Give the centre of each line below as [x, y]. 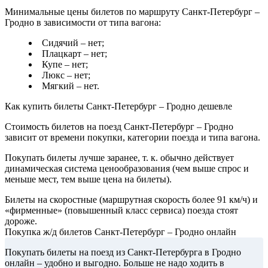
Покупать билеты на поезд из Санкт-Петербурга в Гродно [123, 252]
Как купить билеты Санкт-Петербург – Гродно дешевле [118, 106]
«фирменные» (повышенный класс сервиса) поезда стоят [121, 211]
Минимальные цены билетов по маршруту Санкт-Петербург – [132, 12]
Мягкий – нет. [71, 86]
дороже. [21, 221]
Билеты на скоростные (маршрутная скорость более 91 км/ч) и [131, 200]
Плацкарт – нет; [74, 54]
